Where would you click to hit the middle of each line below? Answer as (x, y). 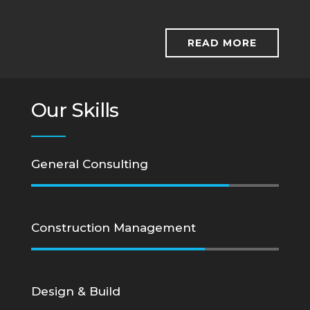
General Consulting (90, 164)
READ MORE (222, 43)
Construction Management (113, 228)
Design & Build (76, 291)
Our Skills (75, 110)
